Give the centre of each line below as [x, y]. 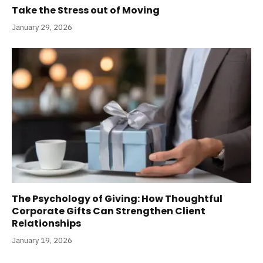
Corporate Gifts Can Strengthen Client [109, 211]
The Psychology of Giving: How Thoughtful [117, 198]
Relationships [46, 223]
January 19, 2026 [42, 240]
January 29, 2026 [42, 28]
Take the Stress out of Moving [86, 11]
